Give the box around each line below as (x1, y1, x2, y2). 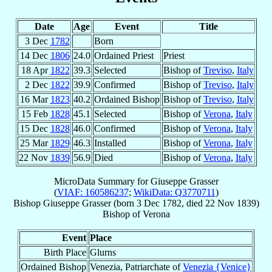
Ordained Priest (93, 50, 154, 61)
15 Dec (19, 123, 50, 134)
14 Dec (19, 50, 50, 61)
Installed (93, 137, 126, 148)
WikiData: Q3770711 (133, 186, 216, 197)
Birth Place (44, 246, 86, 257)
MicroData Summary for (53, 175, 151, 186)
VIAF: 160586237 (56, 186, 129, 197)
